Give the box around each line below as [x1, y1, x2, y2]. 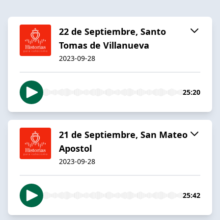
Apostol [59, 142, 92, 154]
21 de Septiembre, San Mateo [59, 128, 188, 140]
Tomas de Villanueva [59, 39, 149, 51]
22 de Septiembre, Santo [59, 25, 166, 37]
